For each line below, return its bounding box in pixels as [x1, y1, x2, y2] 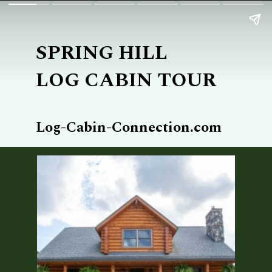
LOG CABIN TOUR [35, 64, 216, 95]
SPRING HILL [35, 37, 168, 68]
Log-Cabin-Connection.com [35, 116, 222, 138]
